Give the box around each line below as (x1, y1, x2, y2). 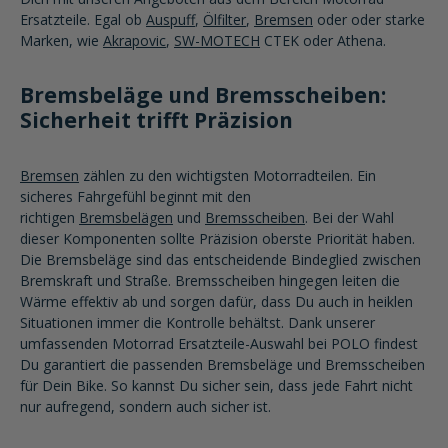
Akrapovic (103, 31, 166, 50)
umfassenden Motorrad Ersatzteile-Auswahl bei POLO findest (20, 334, 418, 353)
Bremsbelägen (79, 208, 173, 227)
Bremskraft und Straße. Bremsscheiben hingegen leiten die (20, 271, 400, 290)
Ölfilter (203, 10, 246, 29)
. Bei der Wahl (305, 208, 394, 227)
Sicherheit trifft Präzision (20, 106, 293, 134)
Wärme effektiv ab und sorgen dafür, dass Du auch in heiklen (20, 292, 413, 311)
